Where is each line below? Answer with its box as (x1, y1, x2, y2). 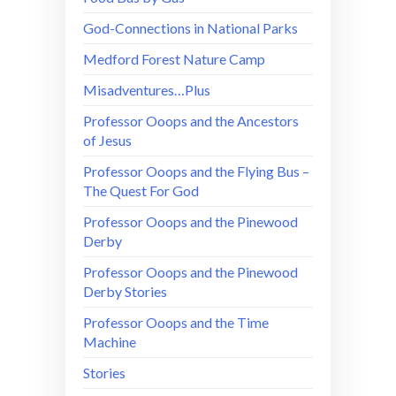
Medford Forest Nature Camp (83, 50, 265, 68)
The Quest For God (83, 182, 199, 200)
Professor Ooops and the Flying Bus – (83, 163, 309, 180)
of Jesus (83, 132, 132, 149)
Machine (83, 333, 136, 351)
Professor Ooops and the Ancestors (83, 112, 299, 130)
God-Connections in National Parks (83, 19, 298, 37)
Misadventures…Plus (83, 81, 210, 99)
